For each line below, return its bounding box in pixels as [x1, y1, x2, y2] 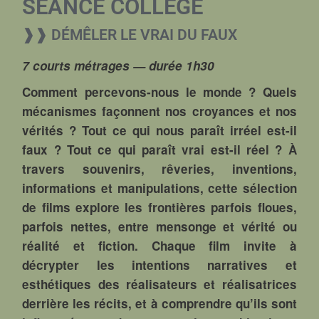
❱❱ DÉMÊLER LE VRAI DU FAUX [22, 25, 238, 43]
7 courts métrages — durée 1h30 [22, 56, 215, 74]
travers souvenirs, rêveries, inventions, [22, 159, 297, 177]
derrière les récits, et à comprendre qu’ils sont [22, 294, 297, 312]
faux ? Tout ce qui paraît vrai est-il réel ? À [22, 140, 297, 158]
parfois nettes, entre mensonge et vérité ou [22, 217, 297, 235]
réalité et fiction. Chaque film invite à [22, 236, 297, 254]
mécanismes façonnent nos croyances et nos [22, 102, 297, 120]
